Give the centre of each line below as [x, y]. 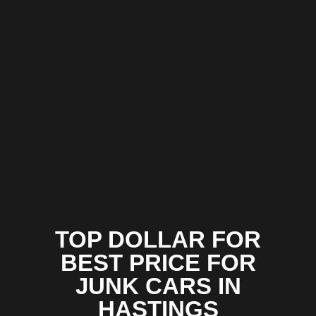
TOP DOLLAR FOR [158, 239]
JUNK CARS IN [158, 286]
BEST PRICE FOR [158, 262]
